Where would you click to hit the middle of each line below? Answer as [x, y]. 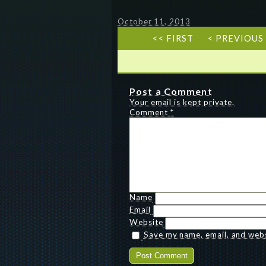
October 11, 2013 [154, 21]
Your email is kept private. [182, 102]
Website [146, 222]
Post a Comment [171, 91]
